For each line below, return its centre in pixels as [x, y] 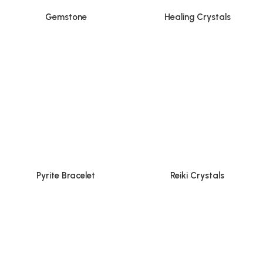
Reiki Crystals [197, 175]
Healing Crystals [197, 17]
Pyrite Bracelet [66, 175]
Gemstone [66, 17]
